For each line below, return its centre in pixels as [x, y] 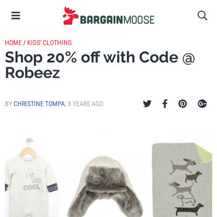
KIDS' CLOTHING [49, 43]
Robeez [32, 72]
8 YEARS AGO [85, 104]
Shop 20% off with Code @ [100, 57]
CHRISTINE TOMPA [39, 104]
